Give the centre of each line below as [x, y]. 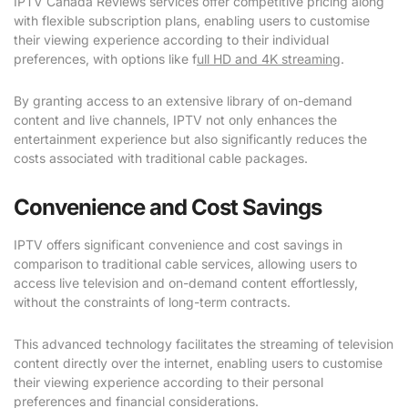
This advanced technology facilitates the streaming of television [204, 343]
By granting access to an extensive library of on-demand [183, 100]
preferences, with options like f [105, 58]
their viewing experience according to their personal [168, 382]
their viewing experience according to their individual [171, 39]
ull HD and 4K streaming [269, 58]
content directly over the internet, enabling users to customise [198, 362]
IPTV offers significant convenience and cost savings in [178, 244]
